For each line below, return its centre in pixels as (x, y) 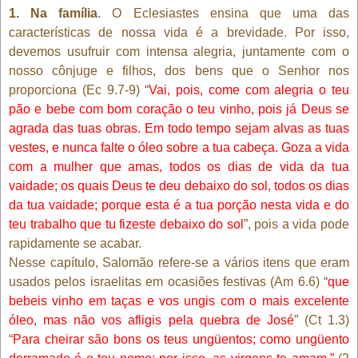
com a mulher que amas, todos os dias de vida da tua (179, 166)
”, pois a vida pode (296, 224)
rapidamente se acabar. (75, 243)
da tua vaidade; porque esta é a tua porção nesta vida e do (179, 205)
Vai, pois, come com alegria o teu (249, 89)
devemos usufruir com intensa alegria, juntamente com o (179, 51)
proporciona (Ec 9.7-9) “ (79, 89)
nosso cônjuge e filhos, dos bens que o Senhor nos (179, 70)
